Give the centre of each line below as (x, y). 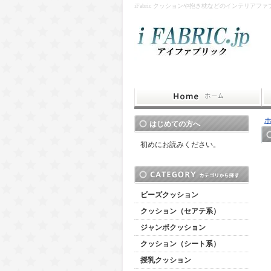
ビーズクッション (169, 195)
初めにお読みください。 (180, 145)
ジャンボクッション (173, 227)
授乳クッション (166, 260)
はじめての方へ (175, 124)
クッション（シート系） (180, 244)
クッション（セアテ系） (180, 211)
